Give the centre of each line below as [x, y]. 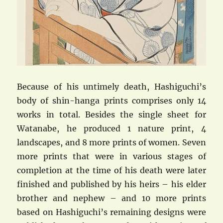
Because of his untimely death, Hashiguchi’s [111, 86]
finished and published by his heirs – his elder [111, 184]
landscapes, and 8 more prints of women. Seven [111, 142]
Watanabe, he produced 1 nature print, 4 [111, 128]
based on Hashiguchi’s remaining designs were [111, 212]
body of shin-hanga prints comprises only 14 [111, 100]
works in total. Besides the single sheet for [111, 114]
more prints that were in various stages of [111, 156]
